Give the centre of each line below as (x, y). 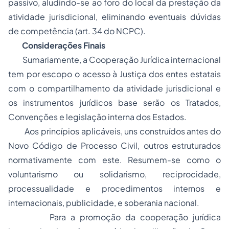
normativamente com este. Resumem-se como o (114, 160)
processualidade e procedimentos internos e (114, 188)
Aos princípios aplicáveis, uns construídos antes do (114, 131)
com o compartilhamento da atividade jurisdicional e (114, 88)
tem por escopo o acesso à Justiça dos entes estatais (114, 74)
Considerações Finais (64, 45)
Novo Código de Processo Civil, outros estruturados (114, 145)
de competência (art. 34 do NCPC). (77, 31)
